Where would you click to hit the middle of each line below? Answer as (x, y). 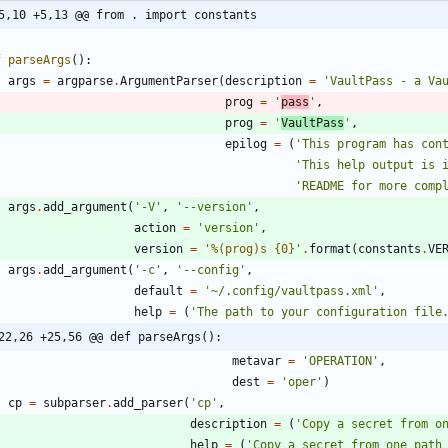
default (158, 291)
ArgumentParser (169, 81)
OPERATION (340, 361)
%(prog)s (239, 249)
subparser (74, 403)
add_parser (148, 403)
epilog (246, 144)
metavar (256, 361)
